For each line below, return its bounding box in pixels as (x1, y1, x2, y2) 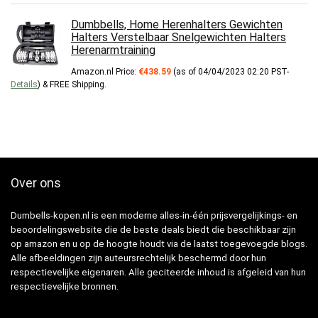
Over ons (11, 175, 61, 191)
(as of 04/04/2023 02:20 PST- (171, 67, 289, 77)
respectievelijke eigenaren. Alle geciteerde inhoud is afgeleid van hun (11, 267, 306, 278)
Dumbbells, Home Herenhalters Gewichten (71, 18, 283, 32)
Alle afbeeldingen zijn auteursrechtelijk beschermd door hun (11, 253, 266, 264)
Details (11, 79, 38, 90)
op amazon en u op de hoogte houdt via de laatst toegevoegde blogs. (11, 238, 307, 250)
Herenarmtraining (71, 43, 155, 57)
